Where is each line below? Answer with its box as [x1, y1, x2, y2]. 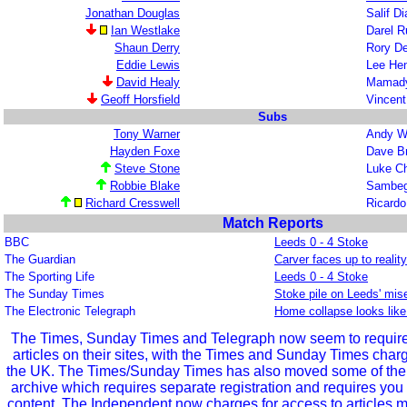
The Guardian [5, 253, 75, 266]
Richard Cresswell [85, 196, 180, 210]
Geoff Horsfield [101, 93, 180, 106]
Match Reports [222, 215, 323, 231]
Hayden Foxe [110, 144, 180, 158]
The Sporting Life [5, 270, 94, 283]
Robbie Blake [110, 179, 180, 193]
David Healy [116, 75, 180, 89]
